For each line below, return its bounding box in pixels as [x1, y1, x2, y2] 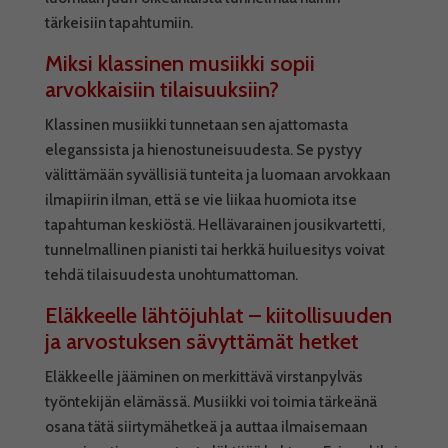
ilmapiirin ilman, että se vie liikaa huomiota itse [44, 191, 357, 209]
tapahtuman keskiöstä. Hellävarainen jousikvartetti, [44, 216, 385, 234]
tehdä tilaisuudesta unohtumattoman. [44, 266, 298, 284]
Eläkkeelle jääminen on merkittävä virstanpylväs [44, 368, 363, 386]
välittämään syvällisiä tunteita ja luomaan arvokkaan [44, 166, 390, 184]
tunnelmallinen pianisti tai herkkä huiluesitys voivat [44, 241, 385, 259]
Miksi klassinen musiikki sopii [44, 50, 315, 77]
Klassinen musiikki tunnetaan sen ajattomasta [44, 116, 348, 134]
